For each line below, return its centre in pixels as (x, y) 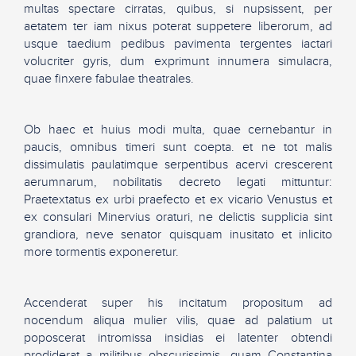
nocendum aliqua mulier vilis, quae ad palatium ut (178, 320)
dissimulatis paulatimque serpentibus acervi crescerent (178, 164)
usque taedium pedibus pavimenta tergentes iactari (178, 44)
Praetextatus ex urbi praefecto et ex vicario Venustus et (178, 199)
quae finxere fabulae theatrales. (109, 79)
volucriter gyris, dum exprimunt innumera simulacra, (178, 61)
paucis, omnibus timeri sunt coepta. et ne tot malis (178, 147)
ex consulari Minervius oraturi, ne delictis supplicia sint (178, 217)
